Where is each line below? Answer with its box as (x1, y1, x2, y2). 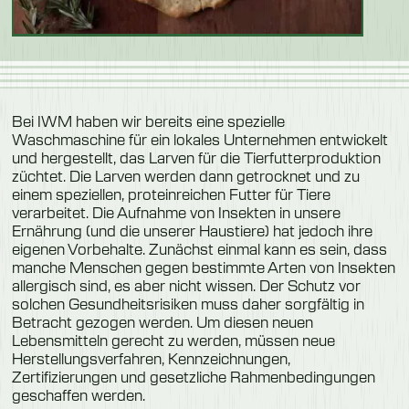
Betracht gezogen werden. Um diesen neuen (11, 311, 313, 331)
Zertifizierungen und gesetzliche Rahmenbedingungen (11, 366, 375, 386)
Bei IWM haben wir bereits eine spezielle (11, 110, 285, 131)
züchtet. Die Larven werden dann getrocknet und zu (11, 165, 360, 185)
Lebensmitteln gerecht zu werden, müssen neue (11, 330, 335, 350)
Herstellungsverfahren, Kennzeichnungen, (11, 348, 290, 368)
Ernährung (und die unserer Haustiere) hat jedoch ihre (11, 220, 372, 240)
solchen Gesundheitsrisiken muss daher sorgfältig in (11, 293, 364, 313)
